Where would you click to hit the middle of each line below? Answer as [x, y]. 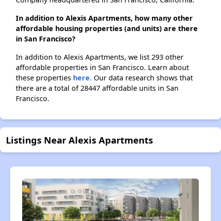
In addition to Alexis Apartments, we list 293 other [100, 57]
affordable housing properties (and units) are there [107, 29]
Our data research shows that [142, 78]
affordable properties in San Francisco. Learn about [102, 68]
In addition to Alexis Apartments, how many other [104, 18]
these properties [44, 78]
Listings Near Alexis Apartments [79, 140]
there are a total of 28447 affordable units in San [97, 88]
